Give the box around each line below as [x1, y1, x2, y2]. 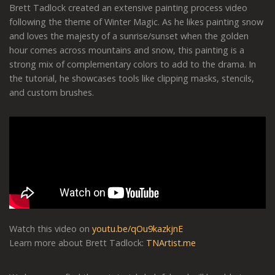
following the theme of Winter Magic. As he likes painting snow [9, 15, 263, 28]
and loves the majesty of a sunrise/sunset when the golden [9, 29, 249, 42]
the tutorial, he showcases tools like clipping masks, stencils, [9, 72, 254, 84]
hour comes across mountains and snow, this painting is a [9, 44, 244, 56]
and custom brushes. [9, 86, 94, 98]
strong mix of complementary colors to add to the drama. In [9, 58, 256, 70]
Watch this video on [9, 222, 92, 234]
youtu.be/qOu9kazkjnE [92, 222, 183, 234]
